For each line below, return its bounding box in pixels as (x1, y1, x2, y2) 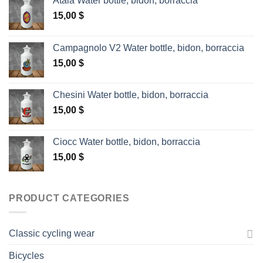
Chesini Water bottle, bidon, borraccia (53, 89, 208, 100)
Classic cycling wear (9, 228, 95, 239)
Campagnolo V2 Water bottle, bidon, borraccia (53, 42, 244, 53)
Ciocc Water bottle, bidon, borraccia (53, 136, 200, 147)
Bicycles (9, 251, 44, 261)
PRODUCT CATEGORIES (9, 193, 130, 203)
